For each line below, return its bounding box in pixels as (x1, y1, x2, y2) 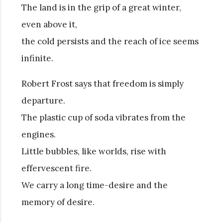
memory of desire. (21, 196, 95, 208)
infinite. (21, 52, 53, 64)
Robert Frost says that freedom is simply (21, 78, 184, 89)
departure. (21, 95, 65, 106)
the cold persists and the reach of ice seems (21, 35, 199, 47)
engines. (21, 128, 56, 140)
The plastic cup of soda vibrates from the (21, 111, 186, 123)
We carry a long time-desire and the (21, 179, 168, 191)
